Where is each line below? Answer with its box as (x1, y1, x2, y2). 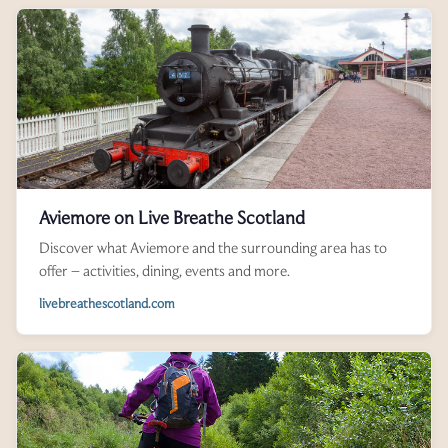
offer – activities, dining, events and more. (39, 262, 290, 280)
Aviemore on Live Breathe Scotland (39, 207, 305, 229)
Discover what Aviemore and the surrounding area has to (39, 239, 387, 257)
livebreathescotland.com (39, 295, 175, 312)
